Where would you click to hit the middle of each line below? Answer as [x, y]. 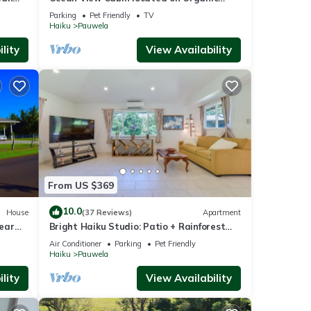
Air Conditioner [75, 244]
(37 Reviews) [107, 212]
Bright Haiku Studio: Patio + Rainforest [137, 227]
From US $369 [81, 185]
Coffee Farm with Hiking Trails [116, 11]
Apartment [222, 212]
